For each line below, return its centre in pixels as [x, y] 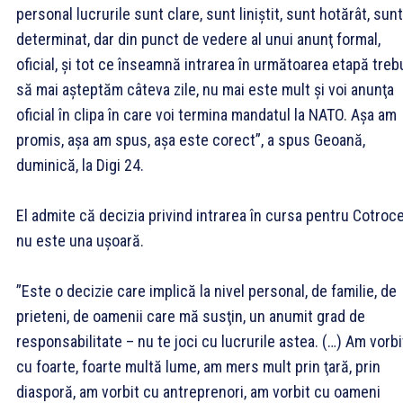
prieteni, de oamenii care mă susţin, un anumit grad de [191, 316]
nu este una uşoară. [80, 240]
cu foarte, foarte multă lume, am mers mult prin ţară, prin [198, 366]
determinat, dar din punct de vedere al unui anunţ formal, [198, 39]
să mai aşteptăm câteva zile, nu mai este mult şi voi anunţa [205, 89]
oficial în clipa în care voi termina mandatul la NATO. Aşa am [206, 114]
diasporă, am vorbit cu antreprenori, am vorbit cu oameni [198, 391]
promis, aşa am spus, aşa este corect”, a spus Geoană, [191, 139]
